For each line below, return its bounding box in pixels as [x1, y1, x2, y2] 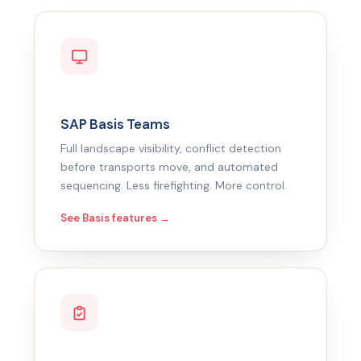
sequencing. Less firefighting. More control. [60, 178, 287, 193]
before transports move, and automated [60, 160, 278, 174]
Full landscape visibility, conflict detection [60, 141, 281, 156]
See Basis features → [60, 211, 170, 225]
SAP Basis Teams [60, 115, 170, 133]
